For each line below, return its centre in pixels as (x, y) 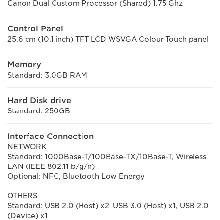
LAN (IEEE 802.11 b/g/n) (51, 166)
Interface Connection (51, 136)
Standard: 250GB (39, 111)
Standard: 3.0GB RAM (47, 75)
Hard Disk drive (39, 100)
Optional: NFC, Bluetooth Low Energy (76, 176)
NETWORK (27, 147)
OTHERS (22, 196)
